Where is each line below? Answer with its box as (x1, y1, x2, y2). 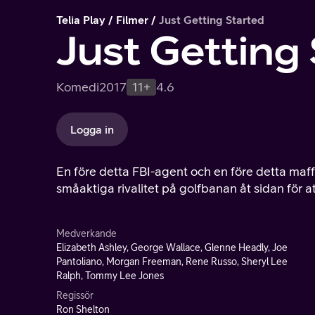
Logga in (70, 123, 114, 136)
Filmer (116, 13, 148, 26)
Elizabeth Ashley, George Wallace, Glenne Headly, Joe (56, 242, 288, 253)
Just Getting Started (159, 13, 264, 26)
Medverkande (56, 228, 117, 239)
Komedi (56, 79, 99, 94)
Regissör (56, 290, 94, 301)
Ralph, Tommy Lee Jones (56, 270, 164, 281)
